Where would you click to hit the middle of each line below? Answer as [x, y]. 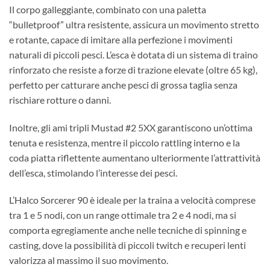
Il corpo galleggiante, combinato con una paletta [108, 9]
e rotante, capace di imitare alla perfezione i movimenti [121, 39]
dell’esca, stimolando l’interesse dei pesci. [93, 172]
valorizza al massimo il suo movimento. [89, 260]
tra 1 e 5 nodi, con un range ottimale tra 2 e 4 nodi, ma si [123, 215]
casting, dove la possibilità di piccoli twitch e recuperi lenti [127, 245]
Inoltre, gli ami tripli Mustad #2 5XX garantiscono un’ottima [131, 127]
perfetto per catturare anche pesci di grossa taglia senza [123, 84]
